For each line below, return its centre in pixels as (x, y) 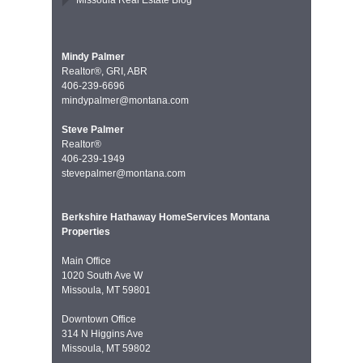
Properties (86, 232)
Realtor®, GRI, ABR (105, 71)
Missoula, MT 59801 (106, 290)
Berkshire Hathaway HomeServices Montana (166, 217)
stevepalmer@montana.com (124, 173)
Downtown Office (99, 319)
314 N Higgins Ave (102, 334)
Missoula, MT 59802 (106, 348)
